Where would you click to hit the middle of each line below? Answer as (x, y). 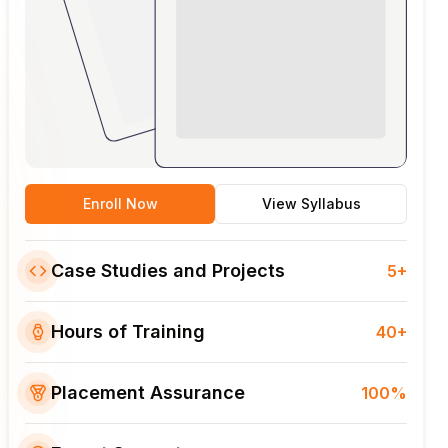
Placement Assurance (148, 392)
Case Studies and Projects (168, 270)
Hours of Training (128, 331)
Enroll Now (120, 203)
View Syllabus (311, 203)
